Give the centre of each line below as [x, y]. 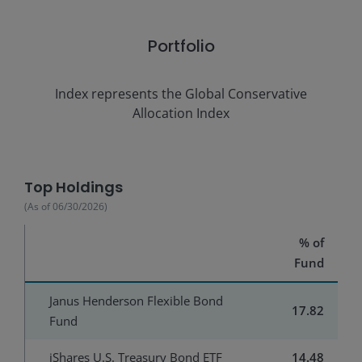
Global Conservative [246, 93]
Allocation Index [181, 113]
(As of [38, 206]
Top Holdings [74, 187]
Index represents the [120, 93]
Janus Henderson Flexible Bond [136, 300]
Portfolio [181, 46]
